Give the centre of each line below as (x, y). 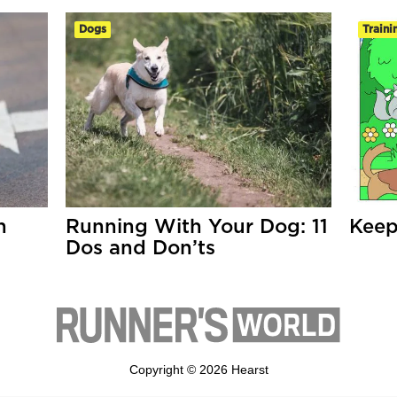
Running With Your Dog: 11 (196, 227)
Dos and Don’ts (140, 248)
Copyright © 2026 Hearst (198, 370)
